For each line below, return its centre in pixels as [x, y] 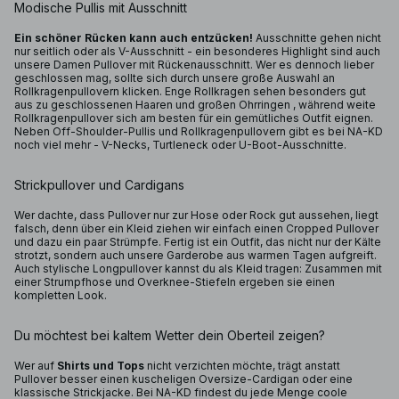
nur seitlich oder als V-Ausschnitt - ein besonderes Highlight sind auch [197, 51]
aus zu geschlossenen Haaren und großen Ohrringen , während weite [195, 105]
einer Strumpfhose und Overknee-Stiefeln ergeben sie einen [175, 282]
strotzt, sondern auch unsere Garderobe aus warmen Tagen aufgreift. [195, 255]
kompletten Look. [62, 295]
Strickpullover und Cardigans [99, 185]
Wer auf [36, 366]
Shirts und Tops [101, 366]
